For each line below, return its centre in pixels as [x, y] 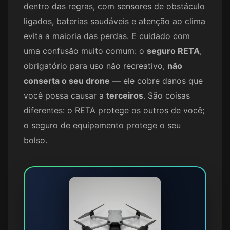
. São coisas [167, 96]
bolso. [35, 140]
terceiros [125, 96]
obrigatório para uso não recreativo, [95, 66]
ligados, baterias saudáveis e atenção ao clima [114, 21]
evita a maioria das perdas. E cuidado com [107, 36]
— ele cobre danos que [156, 81]
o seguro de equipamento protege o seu [102, 126]
